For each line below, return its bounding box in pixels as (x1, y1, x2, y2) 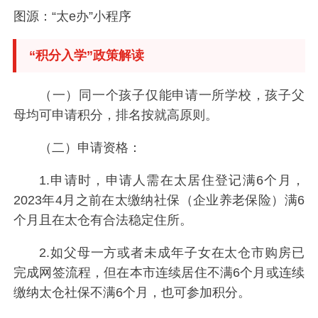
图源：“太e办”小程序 (13, 9, 132, 23)
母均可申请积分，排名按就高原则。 (13, 107, 219, 122)
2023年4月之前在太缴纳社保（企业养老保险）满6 (13, 192, 305, 207)
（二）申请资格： (38, 140, 141, 155)
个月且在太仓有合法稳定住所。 (13, 212, 193, 227)
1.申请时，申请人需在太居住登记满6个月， (38, 172, 305, 187)
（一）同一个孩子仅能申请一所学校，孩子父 (38, 87, 305, 102)
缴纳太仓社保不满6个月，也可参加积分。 (13, 285, 251, 300)
